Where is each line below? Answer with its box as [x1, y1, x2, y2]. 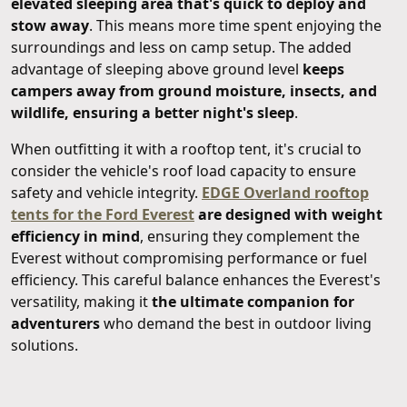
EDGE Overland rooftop [202, 182, 369, 203]
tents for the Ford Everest [11, 203, 194, 224]
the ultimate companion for [152, 291, 354, 312]
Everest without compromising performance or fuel [11, 247, 367, 268]
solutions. [11, 334, 78, 355]
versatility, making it [11, 291, 152, 312]
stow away [11, 15, 89, 35]
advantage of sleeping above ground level [11, 58, 303, 79]
